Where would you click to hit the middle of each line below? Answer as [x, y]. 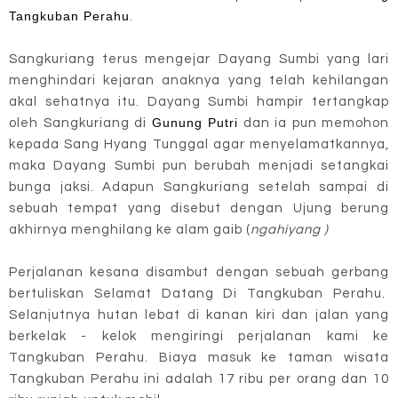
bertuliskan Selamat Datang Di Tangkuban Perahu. [199, 293]
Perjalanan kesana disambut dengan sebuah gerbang [199, 272]
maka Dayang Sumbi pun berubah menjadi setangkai [199, 165]
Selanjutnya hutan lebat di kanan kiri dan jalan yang [199, 314]
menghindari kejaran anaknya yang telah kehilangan [199, 80]
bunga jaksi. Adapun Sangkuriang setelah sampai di [199, 187]
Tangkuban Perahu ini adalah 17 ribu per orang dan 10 [199, 378]
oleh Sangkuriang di [80, 123]
